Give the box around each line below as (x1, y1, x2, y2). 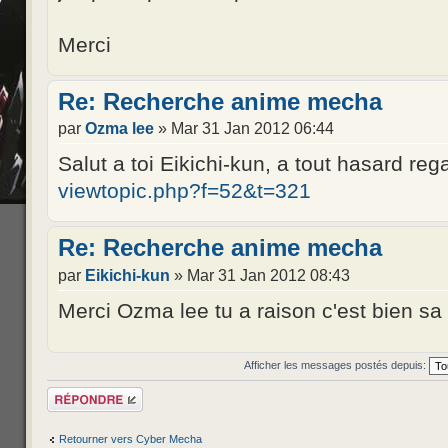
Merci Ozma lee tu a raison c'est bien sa (58, 298, 442, 322)
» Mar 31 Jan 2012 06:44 (154, 119, 334, 138)
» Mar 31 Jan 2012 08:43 (170, 265, 350, 284)
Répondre (47, 387, 95, 400)
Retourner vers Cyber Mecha (59, 432, 202, 445)
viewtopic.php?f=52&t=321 (58, 179, 311, 203)
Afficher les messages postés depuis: (243, 359, 429, 372)
